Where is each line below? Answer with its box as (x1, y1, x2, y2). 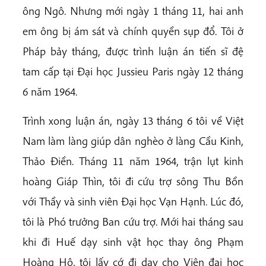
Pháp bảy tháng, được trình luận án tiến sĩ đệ (23, 44, 243, 59)
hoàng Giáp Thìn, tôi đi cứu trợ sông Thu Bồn (23, 174, 243, 189)
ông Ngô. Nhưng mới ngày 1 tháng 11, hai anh (23, 4, 243, 18)
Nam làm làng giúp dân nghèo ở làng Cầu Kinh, (23, 134, 243, 148)
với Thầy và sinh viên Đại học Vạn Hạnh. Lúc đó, (23, 194, 243, 209)
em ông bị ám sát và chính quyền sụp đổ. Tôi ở (23, 24, 243, 39)
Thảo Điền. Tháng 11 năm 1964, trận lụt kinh (23, 154, 243, 169)
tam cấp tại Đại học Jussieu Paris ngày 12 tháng (23, 64, 243, 79)
